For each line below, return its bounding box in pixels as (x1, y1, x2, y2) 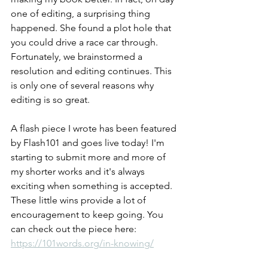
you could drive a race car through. (11, 36, 160, 48)
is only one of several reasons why (11, 80, 156, 91)
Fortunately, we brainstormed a (11, 51, 145, 62)
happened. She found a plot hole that (11, 22, 173, 33)
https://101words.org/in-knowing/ (11, 237, 154, 249)
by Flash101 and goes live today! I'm (11, 137, 167, 148)
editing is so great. (11, 94, 92, 105)
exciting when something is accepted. (11, 180, 175, 191)
